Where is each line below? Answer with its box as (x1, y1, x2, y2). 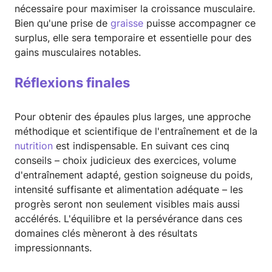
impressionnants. (15, 242, 92, 254)
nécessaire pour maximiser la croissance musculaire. (15, 2, 255, 15)
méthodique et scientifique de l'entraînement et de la (15, 125, 257, 138)
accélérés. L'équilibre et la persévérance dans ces (15, 212, 242, 225)
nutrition (15, 140, 53, 152)
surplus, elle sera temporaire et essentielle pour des (15, 32, 251, 44)
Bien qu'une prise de (15, 17, 110, 30)
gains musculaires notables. (15, 46, 141, 59)
